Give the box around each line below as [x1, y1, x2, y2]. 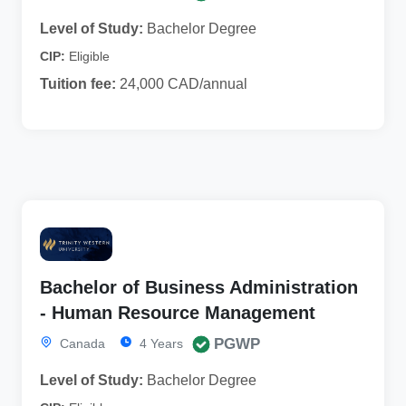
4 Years [136, 335, 183, 351]
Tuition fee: [40, 75, 116, 92]
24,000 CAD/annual [116, 75, 247, 92]
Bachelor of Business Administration [40, 276, 358, 297]
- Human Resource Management [40, 302, 315, 323]
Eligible [69, 48, 110, 63]
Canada [56, 335, 105, 351]
